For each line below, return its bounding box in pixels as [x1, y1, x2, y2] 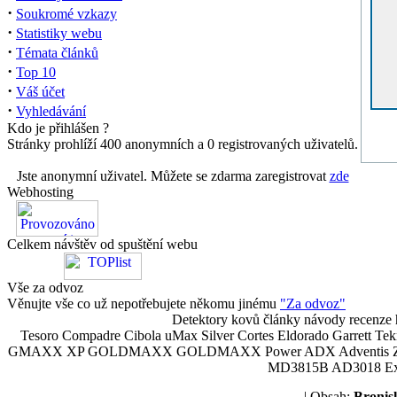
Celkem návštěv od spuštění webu [7, 237, 198, 252]
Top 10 [16, 65, 56, 80]
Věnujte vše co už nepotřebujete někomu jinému [7, 296, 280, 311]
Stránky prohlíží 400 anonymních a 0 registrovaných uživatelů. [7, 136, 358, 152]
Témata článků [16, 45, 98, 60]
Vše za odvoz [7, 280, 83, 295]
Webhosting [7, 184, 74, 199]
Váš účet [16, 84, 65, 99]
